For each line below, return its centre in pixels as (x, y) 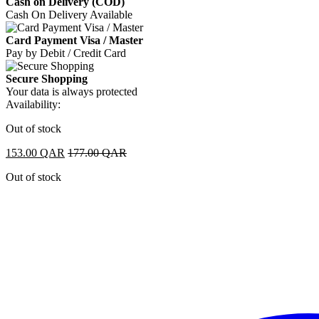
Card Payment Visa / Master (74, 40)
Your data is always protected (72, 91)
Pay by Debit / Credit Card (66, 53)
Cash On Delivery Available (69, 14)
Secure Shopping (47, 78)
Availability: (33, 104)
